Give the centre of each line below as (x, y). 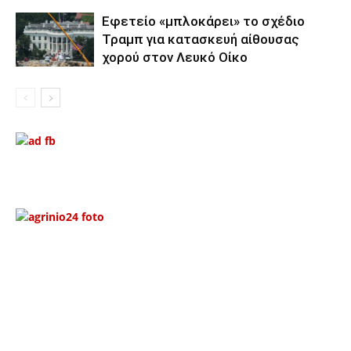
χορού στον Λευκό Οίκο (175, 57)
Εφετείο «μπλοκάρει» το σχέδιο (203, 21)
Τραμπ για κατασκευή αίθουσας (201, 39)
